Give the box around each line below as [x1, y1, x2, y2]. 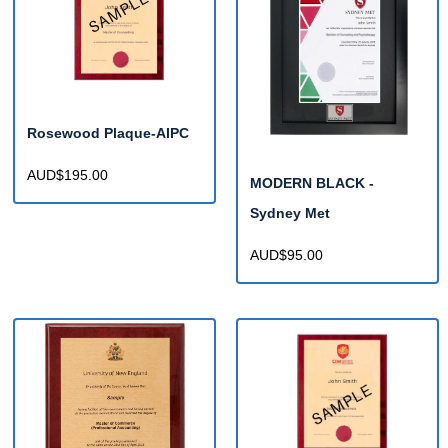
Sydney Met [250, 205, 330, 222]
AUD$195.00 [27, 167, 108, 184]
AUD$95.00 [250, 247, 323, 264]
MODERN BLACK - [250, 175, 374, 192]
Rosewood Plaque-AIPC [27, 125, 189, 142]
